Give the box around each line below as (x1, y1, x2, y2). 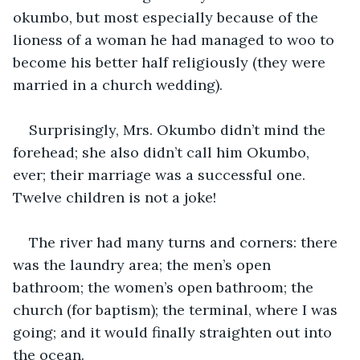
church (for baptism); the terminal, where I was (13, 300, 342, 319)
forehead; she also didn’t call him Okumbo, (13, 142, 313, 162)
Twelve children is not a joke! (13, 187, 216, 207)
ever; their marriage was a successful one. (13, 165, 309, 184)
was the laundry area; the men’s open (13, 255, 275, 274)
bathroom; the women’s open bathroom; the (13, 277, 317, 297)
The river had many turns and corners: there (29, 232, 342, 252)
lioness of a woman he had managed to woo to (13, 30, 338, 49)
